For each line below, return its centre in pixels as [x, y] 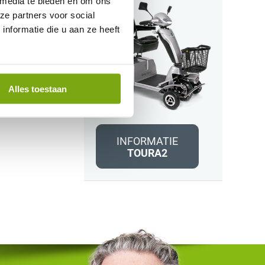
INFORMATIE [147, 141]
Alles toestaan [38, 88]
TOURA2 [147, 153]
